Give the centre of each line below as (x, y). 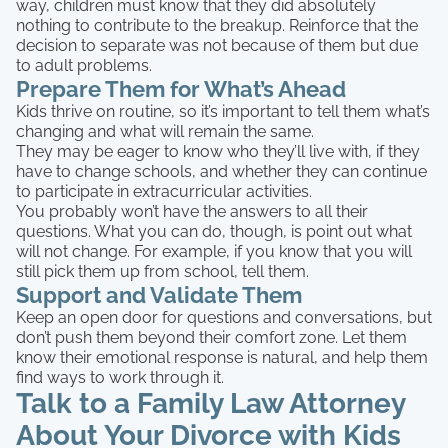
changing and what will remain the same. (165, 131)
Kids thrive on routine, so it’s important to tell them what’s (223, 111)
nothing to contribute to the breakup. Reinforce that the (217, 25)
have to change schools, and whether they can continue (221, 171)
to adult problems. (84, 65)
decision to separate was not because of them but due (217, 45)
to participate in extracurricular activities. (164, 191)
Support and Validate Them (159, 294)
